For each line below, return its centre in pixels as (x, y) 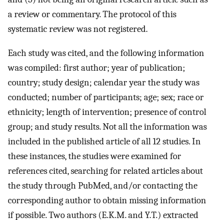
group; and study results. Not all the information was (107, 126)
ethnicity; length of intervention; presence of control (107, 112)
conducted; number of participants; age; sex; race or (106, 97)
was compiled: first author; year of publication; (96, 68)
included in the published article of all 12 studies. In (104, 141)
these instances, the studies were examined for (95, 156)
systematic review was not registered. (78, 29)
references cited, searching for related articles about (105, 171)
